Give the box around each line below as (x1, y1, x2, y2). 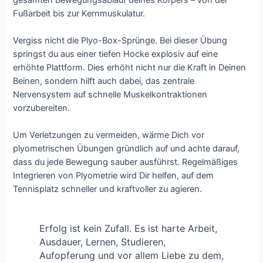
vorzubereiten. (13, 103, 70, 114)
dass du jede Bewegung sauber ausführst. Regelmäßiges (13, 157, 238, 168)
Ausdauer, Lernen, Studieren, (39, 236, 166, 248)
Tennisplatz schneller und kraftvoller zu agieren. (13, 184, 203, 195)
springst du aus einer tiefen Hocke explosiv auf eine (13, 49, 218, 60)
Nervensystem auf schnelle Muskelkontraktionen (13, 89, 208, 100)
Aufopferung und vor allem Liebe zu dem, (39, 249, 224, 262)
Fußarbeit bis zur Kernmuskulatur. (13, 8, 146, 19)
